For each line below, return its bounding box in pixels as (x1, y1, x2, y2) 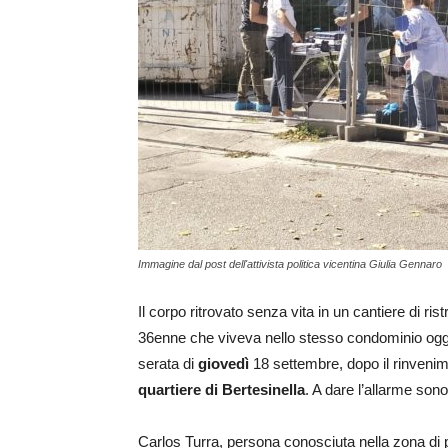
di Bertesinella (205, 381, 305, 399)
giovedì (198, 355, 249, 373)
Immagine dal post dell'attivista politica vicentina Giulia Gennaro (138, 258, 442, 271)
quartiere (138, 381, 201, 399)
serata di (138, 355, 198, 373)
